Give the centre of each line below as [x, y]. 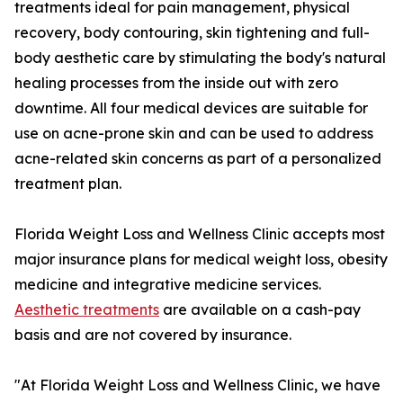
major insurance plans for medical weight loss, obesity [201, 260]
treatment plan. [68, 184]
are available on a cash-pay [260, 310]
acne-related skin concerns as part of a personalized [198, 159]
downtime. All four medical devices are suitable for [191, 108]
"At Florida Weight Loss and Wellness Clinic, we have [197, 385]
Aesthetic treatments [87, 310]
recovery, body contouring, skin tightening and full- [192, 33]
